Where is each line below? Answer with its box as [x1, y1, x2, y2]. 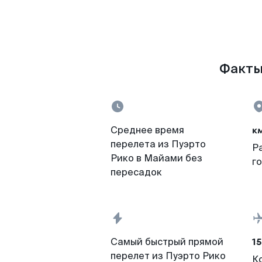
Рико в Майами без [111, 152, 202, 164]
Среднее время [111, 124, 184, 136]
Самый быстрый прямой [111, 236, 223, 248]
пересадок [111, 166, 162, 178]
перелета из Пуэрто [111, 138, 206, 150]
